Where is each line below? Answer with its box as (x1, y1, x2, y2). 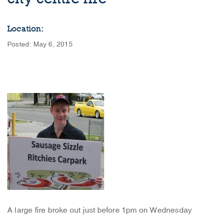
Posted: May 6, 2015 (7, 40, 73, 48)
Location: (7, 24, 44, 34)
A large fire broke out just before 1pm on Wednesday (7, 205, 192, 215)
